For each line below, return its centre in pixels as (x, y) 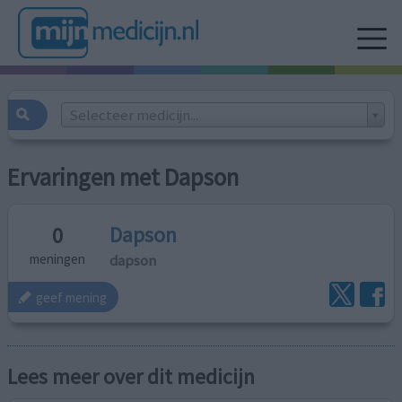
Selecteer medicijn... (133, 114)
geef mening (72, 297)
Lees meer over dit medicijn (131, 377)
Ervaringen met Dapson (123, 178)
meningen (58, 259)
